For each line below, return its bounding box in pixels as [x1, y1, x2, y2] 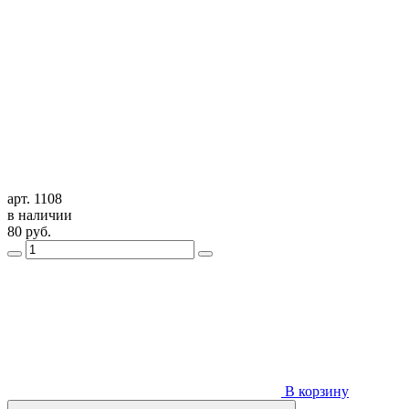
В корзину [281, 383, 349, 399]
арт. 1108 [7, 190, 62, 206]
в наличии [7, 206, 72, 223]
